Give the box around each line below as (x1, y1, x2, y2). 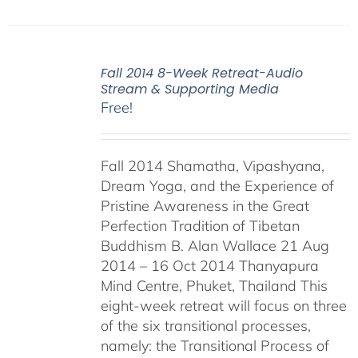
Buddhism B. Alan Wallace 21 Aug (100, 236, 329, 255)
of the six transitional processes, (100, 316, 311, 335)
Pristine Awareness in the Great (100, 196, 309, 215)
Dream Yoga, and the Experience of (100, 176, 334, 195)
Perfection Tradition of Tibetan (100, 216, 300, 235)
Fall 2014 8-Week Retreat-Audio (100, 63, 303, 82)
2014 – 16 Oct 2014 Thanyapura (100, 256, 319, 275)
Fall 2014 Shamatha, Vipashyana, (100, 156, 324, 175)
